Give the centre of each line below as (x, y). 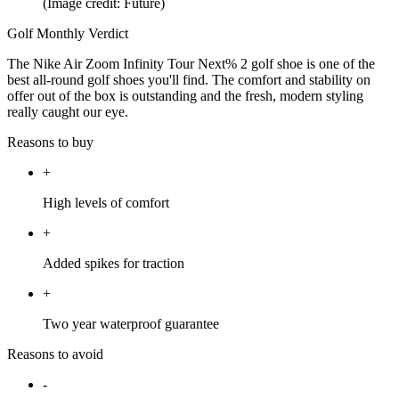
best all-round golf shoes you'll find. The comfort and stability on (189, 80)
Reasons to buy (50, 142)
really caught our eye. (68, 112)
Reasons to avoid (55, 354)
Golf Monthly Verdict (68, 34)
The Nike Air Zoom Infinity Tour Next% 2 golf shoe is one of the (191, 64)
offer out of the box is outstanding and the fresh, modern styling (185, 96)
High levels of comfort (106, 203)
